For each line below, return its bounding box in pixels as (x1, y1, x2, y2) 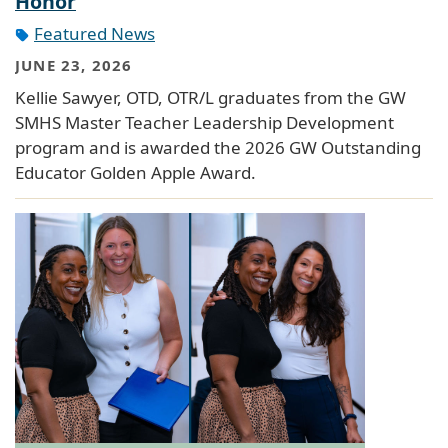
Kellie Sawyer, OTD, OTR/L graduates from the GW (15, 85, 406, 109)
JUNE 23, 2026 (15, 55, 133, 76)
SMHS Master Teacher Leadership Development (15, 110, 394, 134)
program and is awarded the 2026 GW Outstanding (15, 135, 421, 159)
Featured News (34, 21, 155, 45)
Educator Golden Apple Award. (15, 160, 256, 184)
